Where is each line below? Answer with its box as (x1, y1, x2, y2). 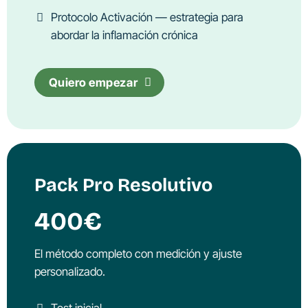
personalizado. (34, 265, 105, 279)
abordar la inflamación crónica (51, 28, 199, 43)
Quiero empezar (48, 76, 138, 90)
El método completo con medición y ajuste (34, 247, 242, 261)
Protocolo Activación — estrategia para (51, 10, 244, 25)
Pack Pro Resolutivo (34, 173, 212, 196)
